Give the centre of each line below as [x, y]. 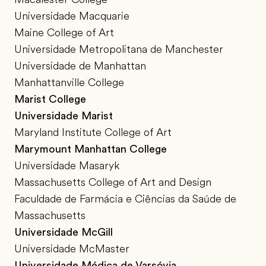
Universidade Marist [64, 116]
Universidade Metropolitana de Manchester [119, 50]
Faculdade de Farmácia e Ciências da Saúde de [125, 199]
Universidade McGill [64, 232]
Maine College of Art [64, 33]
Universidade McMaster [72, 249]
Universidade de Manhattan [80, 66]
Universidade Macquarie [72, 16]
